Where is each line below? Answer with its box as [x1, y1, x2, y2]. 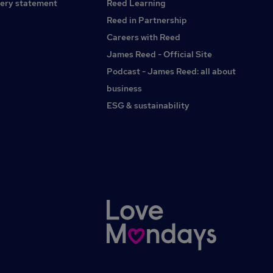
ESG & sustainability [107, 100, 190, 111]
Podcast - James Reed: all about [107, 66, 236, 77]
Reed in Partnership [107, 15, 187, 26]
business [107, 83, 142, 94]
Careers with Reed [107, 32, 180, 43]
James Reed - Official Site [107, 49, 212, 60]
